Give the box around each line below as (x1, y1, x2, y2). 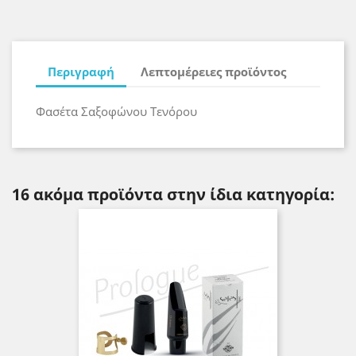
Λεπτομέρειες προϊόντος (141, 63, 287, 79)
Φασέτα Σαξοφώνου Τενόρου (36, 103, 200, 119)
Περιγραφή (48, 63, 114, 79)
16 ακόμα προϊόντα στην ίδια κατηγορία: (12, 184, 335, 205)
